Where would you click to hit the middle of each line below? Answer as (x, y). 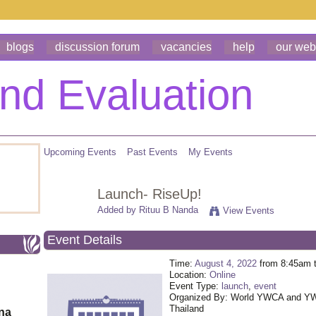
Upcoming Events (80, 152)
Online (223, 275)
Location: (189, 275)
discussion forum (97, 47)
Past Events (152, 152)
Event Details (85, 240)
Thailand (187, 309)
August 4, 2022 (226, 263)
